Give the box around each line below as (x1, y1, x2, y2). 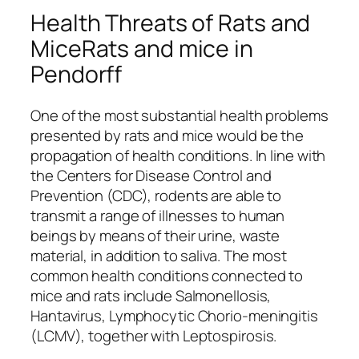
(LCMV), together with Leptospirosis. (30, 325, 277, 347)
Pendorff (30, 58, 123, 90)
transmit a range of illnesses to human (30, 205, 285, 227)
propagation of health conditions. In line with (30, 145, 326, 167)
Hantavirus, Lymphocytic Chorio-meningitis (30, 305, 318, 327)
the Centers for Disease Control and (30, 165, 272, 187)
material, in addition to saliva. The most (30, 245, 287, 267)
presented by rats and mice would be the (30, 125, 305, 147)
